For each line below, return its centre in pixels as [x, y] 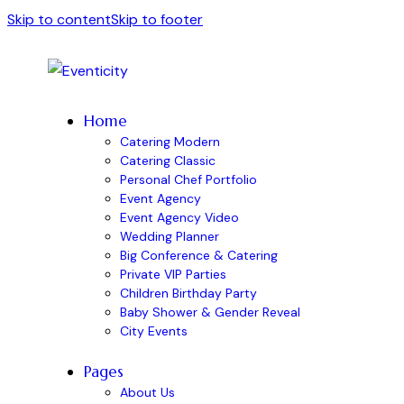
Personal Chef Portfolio [188, 179]
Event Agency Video [179, 217]
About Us [147, 393]
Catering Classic [168, 161]
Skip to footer [157, 19]
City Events [154, 331]
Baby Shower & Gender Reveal [210, 312]
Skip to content [59, 19]
